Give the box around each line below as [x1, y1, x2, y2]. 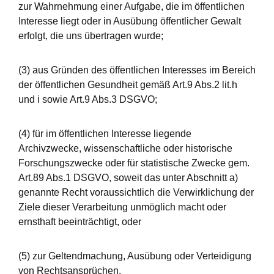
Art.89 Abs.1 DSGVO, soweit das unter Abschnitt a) [18, 172, 238, 183]
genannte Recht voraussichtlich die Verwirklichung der [18, 187, 254, 198]
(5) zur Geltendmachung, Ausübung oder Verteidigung [18, 251, 251, 261]
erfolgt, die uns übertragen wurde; [18, 31, 163, 41]
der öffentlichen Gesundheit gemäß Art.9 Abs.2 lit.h [18, 80, 237, 90]
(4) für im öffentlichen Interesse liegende [18, 128, 191, 139]
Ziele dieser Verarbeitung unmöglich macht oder [18, 202, 226, 212]
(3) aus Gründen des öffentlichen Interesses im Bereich [18, 65, 256, 75]
